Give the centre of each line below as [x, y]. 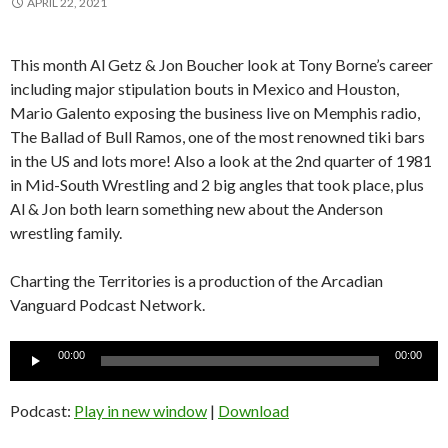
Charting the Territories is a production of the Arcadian [196, 280]
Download [253, 410]
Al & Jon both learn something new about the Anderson [196, 208]
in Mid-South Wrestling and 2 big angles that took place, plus [217, 184]
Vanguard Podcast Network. [107, 304]
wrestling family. [66, 232]
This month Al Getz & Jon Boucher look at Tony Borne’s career [221, 64]
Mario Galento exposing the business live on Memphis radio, [215, 112]
